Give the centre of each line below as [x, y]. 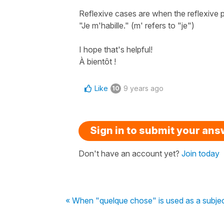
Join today [200, 153]
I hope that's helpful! [116, 49]
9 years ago [143, 88]
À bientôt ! [97, 61]
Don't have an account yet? [130, 153]
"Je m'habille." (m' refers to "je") [137, 25]
